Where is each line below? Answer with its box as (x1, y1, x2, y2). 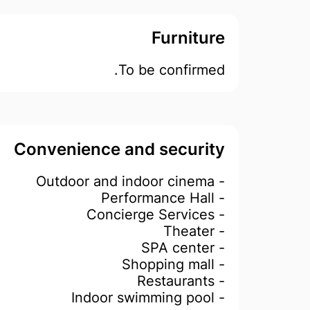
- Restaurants (215, 273, 225, 289)
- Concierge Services (215, 206, 225, 223)
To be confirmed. (118, 62, 225, 78)
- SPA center (215, 239, 225, 256)
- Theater (215, 223, 225, 239)
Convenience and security (14, 139, 225, 159)
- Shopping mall (215, 256, 225, 273)
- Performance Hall (215, 190, 225, 206)
